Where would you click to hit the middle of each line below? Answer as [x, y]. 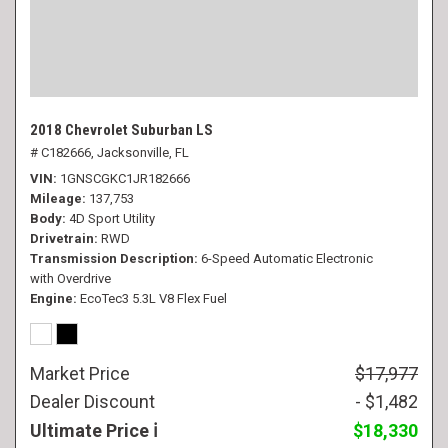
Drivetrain [62, 238]
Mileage [56, 198]
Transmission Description [112, 258]
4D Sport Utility [112, 218]
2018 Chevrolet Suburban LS [121, 130]
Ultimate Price [91, 430]
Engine [51, 298]
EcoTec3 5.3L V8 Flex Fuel [153, 298]
